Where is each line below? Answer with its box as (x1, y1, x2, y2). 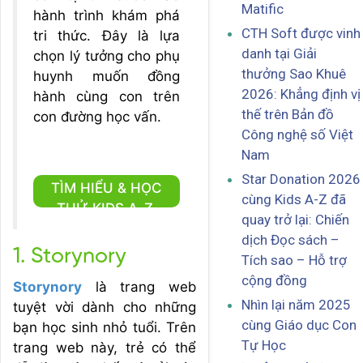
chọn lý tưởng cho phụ (33, 48, 180, 64)
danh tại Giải (241, 45, 317, 62)
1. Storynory (13, 246, 126, 268)
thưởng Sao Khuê (241, 66, 346, 83)
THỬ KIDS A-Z (56, 200, 157, 216)
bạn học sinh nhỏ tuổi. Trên (13, 319, 196, 335)
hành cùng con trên (33, 88, 180, 105)
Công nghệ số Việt (241, 126, 353, 143)
